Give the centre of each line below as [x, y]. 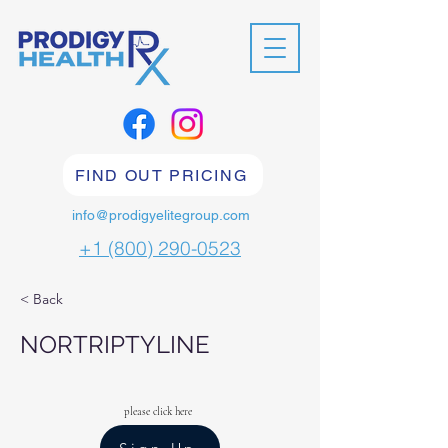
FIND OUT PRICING [161, 175]
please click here [156, 411]
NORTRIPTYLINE [115, 344]
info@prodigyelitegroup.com [160, 215]
